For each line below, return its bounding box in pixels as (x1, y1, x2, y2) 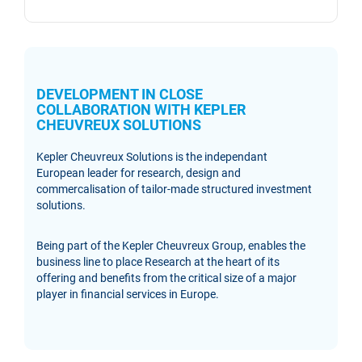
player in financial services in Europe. (36, 288, 219, 301)
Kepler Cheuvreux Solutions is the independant (36, 150, 267, 163)
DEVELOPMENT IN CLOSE (36, 86, 203, 103)
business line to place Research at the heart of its (36, 255, 280, 268)
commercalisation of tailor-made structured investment (36, 183, 312, 196)
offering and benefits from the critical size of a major (36, 271, 297, 284)
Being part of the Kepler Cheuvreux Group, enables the (36, 239, 305, 252)
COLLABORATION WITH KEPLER (36, 101, 246, 118)
